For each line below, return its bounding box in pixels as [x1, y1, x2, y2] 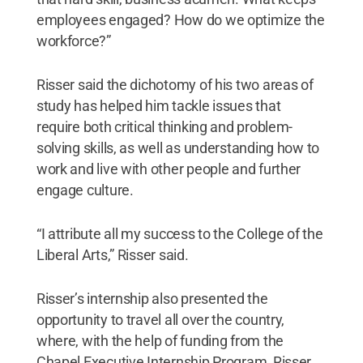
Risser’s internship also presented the [36, 289, 268, 307]
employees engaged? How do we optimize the [36, 11, 325, 28]
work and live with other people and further [36, 160, 301, 177]
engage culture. [36, 181, 134, 199]
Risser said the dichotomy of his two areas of [36, 75, 314, 93]
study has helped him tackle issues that [36, 96, 281, 114]
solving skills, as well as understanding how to [36, 139, 320, 156]
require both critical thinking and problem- [36, 117, 293, 135]
